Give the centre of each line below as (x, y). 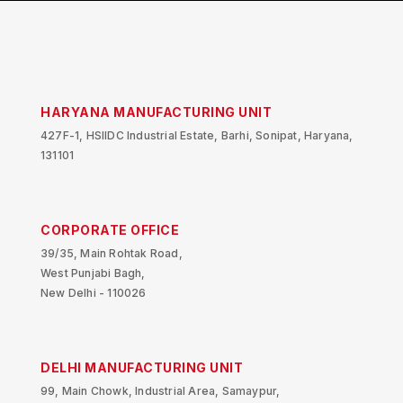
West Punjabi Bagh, (93, 273)
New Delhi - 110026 (94, 293)
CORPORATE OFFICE (110, 230)
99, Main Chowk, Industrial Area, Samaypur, (161, 391)
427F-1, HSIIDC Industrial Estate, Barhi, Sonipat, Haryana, (197, 136)
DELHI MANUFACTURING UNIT (142, 368)
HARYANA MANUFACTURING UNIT (156, 112)
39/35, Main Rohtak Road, (112, 254)
